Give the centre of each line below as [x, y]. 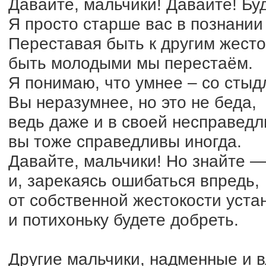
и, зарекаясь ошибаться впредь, [134, 180]
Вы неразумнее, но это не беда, [132, 102]
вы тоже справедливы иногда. [125, 141]
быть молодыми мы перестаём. [131, 63]
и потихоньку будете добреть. [123, 220]
